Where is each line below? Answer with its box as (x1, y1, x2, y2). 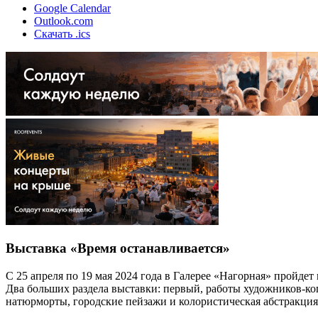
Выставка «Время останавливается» (6, 241, 230, 256)
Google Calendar (34, 1, 111, 14)
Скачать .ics (34, 27, 90, 40)
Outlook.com (34, 14, 93, 27)
